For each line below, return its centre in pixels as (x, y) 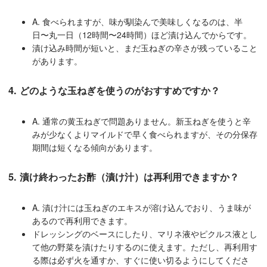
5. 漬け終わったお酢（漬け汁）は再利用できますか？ (124, 177)
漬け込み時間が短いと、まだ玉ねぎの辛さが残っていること (145, 47)
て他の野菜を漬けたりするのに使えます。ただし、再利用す (145, 246)
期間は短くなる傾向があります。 (95, 147)
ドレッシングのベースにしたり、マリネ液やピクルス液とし (145, 233)
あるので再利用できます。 (82, 220)
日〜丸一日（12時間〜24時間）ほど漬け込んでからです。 (142, 34)
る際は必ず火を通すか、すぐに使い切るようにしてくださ (141, 260)
